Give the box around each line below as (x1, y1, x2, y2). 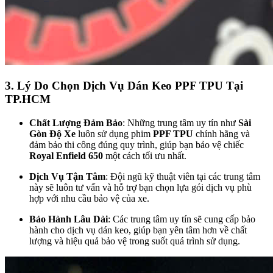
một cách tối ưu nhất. (103, 150, 186, 161)
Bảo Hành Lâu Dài (29, 213, 108, 224)
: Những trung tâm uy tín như (122, 117, 238, 128)
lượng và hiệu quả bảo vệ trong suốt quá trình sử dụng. (29, 235, 240, 246)
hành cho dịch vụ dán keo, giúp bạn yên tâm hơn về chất (29, 224, 247, 235)
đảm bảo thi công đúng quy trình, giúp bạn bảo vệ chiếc (29, 139, 244, 150)
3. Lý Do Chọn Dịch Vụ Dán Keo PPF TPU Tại (5, 79, 243, 93)
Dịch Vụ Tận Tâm (29, 171, 105, 182)
